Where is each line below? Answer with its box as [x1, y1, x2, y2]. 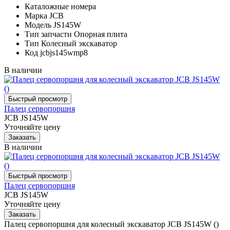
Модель [25, 20, 51, 29]
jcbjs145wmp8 [40, 48, 88, 57]
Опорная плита [74, 29, 127, 39]
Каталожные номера [25, 2, 96, 11]
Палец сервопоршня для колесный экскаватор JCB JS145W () [4, 219, 219, 228]
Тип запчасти [25, 29, 72, 39]
